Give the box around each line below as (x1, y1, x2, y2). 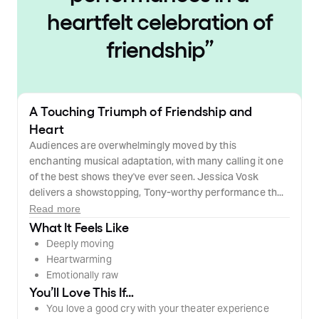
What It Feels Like (29, 219, 129, 234)
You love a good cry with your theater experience (46, 302, 269, 315)
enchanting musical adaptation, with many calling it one (29, 155, 283, 167)
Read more (29, 203, 81, 214)
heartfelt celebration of (46, 6, 273, 34)
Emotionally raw (46, 268, 119, 281)
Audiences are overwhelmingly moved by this (29, 139, 236, 152)
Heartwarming (46, 253, 112, 266)
